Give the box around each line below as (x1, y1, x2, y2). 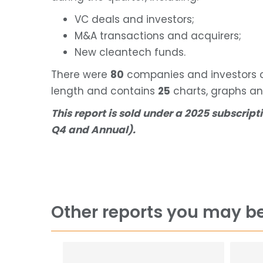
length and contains (51, 83, 158, 98)
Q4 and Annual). (51, 122, 136, 137)
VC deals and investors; (75, 12, 194, 26)
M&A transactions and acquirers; (75, 28, 241, 43)
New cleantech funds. (75, 45, 186, 59)
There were (51, 67, 110, 82)
